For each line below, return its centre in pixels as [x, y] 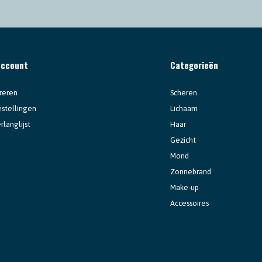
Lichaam [184, 108]
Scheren [183, 92]
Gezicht [183, 140]
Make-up [184, 187]
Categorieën [194, 65]
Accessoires [189, 203]
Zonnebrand [190, 171]
